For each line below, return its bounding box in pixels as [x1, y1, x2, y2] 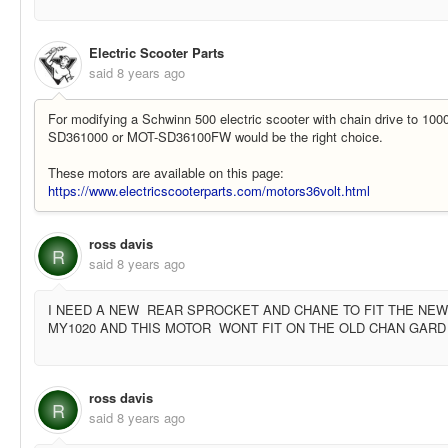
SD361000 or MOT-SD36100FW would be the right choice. [48, 127, 387, 147]
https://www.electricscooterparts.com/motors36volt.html [48, 181, 370, 201]
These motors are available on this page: [48, 163, 284, 183]
